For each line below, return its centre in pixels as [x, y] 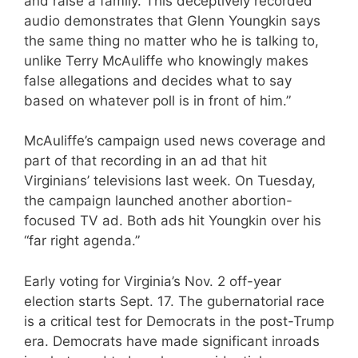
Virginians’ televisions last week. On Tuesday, [170, 181]
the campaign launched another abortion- [158, 201]
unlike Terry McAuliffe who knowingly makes [166, 60]
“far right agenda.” [82, 241]
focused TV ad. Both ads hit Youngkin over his [173, 221]
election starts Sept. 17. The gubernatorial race [174, 301]
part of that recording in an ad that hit [145, 161]
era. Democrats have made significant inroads [172, 341]
